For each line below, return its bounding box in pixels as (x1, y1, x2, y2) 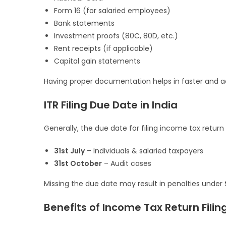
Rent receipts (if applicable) (54, 43, 153, 54)
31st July (54, 146, 85, 156)
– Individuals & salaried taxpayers (85, 146, 203, 156)
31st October (54, 158, 102, 169)
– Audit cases (102, 158, 151, 169)
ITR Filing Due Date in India (44, 98, 178, 112)
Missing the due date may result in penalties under (44, 179, 224, 189)
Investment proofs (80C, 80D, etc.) (54, 31, 178, 41)
